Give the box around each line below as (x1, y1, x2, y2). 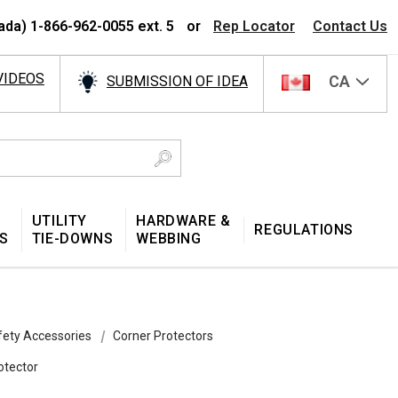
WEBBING (136, 229, 202, 247)
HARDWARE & (136, 211, 231, 229)
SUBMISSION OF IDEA (107, 73, 248, 91)
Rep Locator (213, 18, 295, 35)
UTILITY (31, 211, 88, 229)
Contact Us (313, 18, 387, 35)
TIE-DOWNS (31, 229, 114, 247)
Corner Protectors (113, 328, 213, 343)
